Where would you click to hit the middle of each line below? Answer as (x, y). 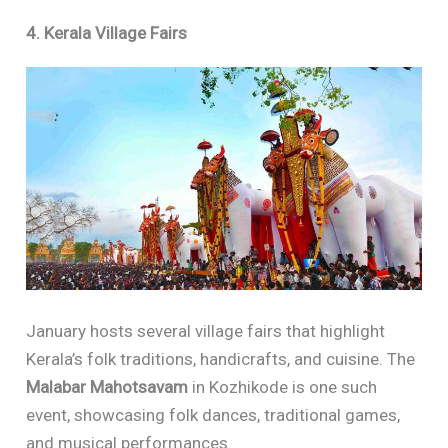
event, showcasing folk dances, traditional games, (213, 414)
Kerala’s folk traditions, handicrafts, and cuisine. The (221, 358)
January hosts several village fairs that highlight (206, 330)
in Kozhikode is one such (283, 386)
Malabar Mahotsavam (107, 386)
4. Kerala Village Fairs (107, 33)
